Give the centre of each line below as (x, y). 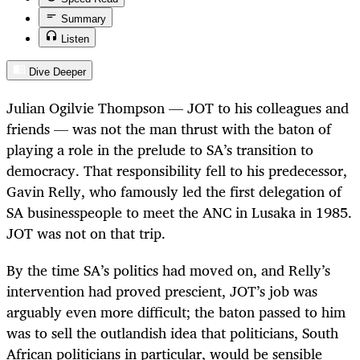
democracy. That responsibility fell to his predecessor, (177, 170)
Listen (75, 39)
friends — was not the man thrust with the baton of (169, 128)
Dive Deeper (57, 72)
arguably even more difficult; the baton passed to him (176, 311)
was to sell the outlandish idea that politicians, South (172, 332)
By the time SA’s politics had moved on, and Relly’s (168, 270)
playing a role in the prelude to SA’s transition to (160, 149)
